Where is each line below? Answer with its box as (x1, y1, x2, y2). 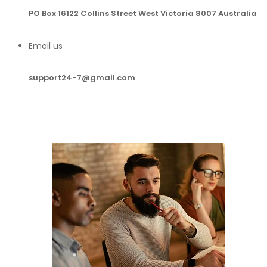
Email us (29, 40, 63, 52)
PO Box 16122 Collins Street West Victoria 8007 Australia (29, 7, 257, 19)
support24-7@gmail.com (29, 72, 135, 84)
